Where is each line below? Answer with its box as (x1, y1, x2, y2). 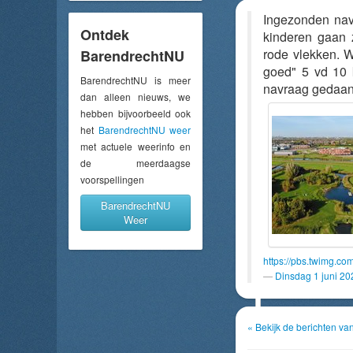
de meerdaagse (80, 155, 191, 169)
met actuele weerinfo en (80, 139, 191, 153)
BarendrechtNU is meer (80, 72, 191, 87)
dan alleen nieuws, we (80, 89, 191, 103)
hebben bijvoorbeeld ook (80, 106, 191, 120)
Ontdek (80, 24, 129, 45)
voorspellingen (80, 172, 144, 186)
